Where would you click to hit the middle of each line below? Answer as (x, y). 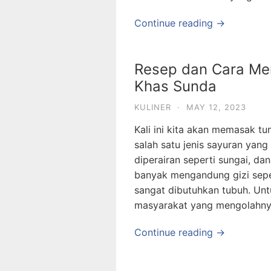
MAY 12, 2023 (216, 107)
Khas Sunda (175, 86)
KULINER (153, 107)
